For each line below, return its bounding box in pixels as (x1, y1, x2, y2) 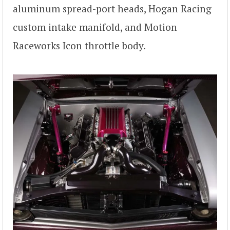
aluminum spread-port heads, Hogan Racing (13, 2, 212, 15)
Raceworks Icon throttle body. (13, 39, 146, 52)
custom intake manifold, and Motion (13, 20, 177, 33)
